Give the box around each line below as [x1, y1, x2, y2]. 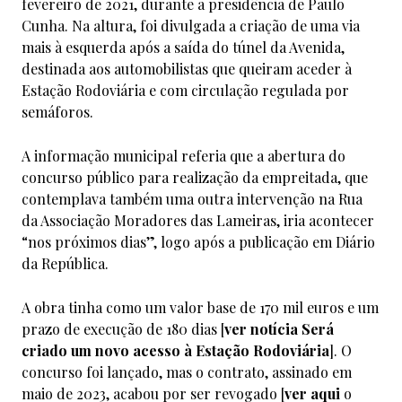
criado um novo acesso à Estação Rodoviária [22, 340, 329, 360]
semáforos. [22, 101, 93, 121]
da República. [22, 253, 109, 273]
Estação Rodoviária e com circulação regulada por [22, 80, 349, 100]
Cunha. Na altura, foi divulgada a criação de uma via [22, 15, 360, 35]
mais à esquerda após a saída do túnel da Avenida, [22, 37, 345, 57]
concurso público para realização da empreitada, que [22, 167, 368, 187]
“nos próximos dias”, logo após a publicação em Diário [22, 232, 375, 251]
